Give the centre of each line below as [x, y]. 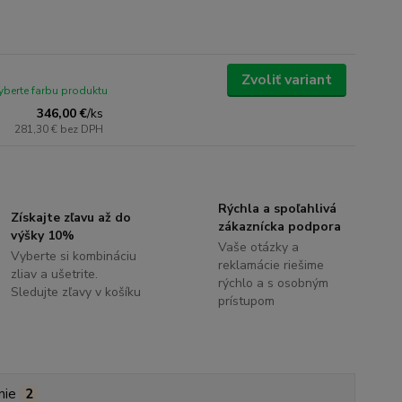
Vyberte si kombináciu [74, 257]
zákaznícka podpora [279, 227]
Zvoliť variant [286, 80]
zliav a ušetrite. [55, 275]
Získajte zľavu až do [71, 218]
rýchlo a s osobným [273, 284]
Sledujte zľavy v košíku [76, 293]
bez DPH [82, 130]
